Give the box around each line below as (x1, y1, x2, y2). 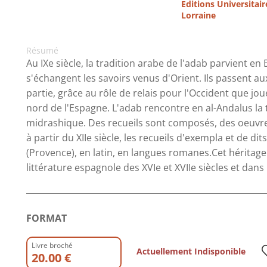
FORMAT (26, 212, 67, 225)
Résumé (26, 45, 58, 56)
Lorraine (181, 10, 216, 21)
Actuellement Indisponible (136, 246, 246, 257)
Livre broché (32, 240, 73, 250)
